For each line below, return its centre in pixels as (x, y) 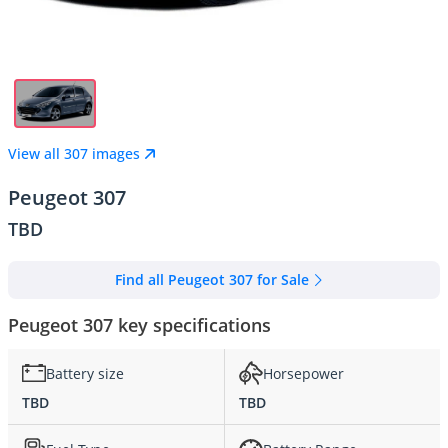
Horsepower (303, 373)
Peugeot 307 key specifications (139, 325)
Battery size (85, 373)
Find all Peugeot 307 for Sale (212, 279)
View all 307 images (74, 153)
